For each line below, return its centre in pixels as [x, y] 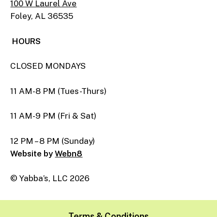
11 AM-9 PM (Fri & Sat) [54, 116]
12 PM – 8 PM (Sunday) [53, 141]
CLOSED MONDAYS [48, 66]
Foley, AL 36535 [42, 16]
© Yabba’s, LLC [40, 178]
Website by [33, 153]
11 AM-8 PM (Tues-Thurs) [59, 91]
